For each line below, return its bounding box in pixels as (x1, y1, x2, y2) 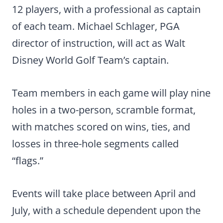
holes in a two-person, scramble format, (12, 103, 196, 116)
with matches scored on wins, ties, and (12, 120, 190, 133)
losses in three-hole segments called (12, 137, 179, 150)
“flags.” (12, 154, 43, 167)
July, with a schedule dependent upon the (12, 204, 201, 217)
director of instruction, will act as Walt (12, 36, 185, 50)
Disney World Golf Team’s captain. (12, 53, 169, 67)
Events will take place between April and (12, 187, 196, 200)
